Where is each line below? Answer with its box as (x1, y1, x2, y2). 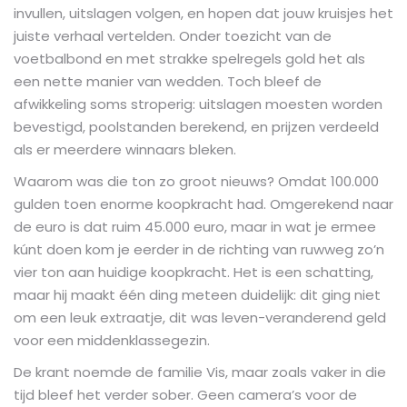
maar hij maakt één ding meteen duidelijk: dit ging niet (14, 284, 381, 304)
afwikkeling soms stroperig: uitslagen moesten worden (14, 94, 382, 114)
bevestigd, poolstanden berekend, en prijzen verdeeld (14, 116, 379, 136)
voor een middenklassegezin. (14, 330, 210, 350)
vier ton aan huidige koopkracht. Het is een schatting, (14, 262, 373, 282)
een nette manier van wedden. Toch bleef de (14, 71, 322, 91)
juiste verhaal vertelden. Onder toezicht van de (14, 25, 332, 45)
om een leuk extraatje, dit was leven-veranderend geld (14, 307, 386, 327)
